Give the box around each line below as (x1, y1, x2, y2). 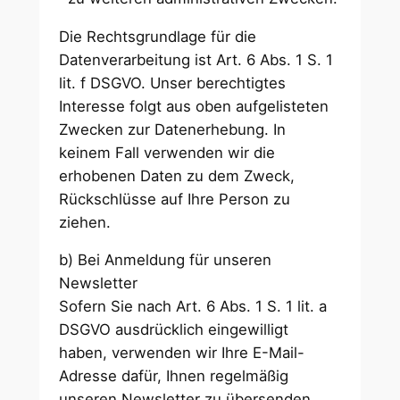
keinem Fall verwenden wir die (59, 143, 276, 162)
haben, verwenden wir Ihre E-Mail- (59, 344, 305, 362)
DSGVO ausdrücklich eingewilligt (59, 321, 289, 339)
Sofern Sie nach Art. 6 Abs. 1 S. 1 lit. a (59, 297, 328, 316)
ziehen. (59, 212, 116, 231)
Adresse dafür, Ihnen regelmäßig (59, 367, 289, 386)
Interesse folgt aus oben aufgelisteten (59, 96, 329, 115)
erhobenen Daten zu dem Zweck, (59, 166, 296, 185)
